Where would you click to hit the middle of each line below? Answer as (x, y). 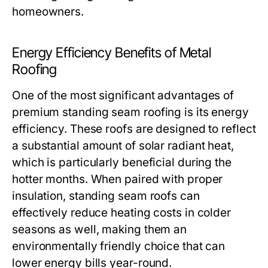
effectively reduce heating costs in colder (122, 213)
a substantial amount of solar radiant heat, (123, 146)
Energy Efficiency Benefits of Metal (112, 53)
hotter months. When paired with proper (118, 179)
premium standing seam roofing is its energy (130, 112)
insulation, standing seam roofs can (106, 196)
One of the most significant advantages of (123, 95)
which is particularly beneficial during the (122, 162)
